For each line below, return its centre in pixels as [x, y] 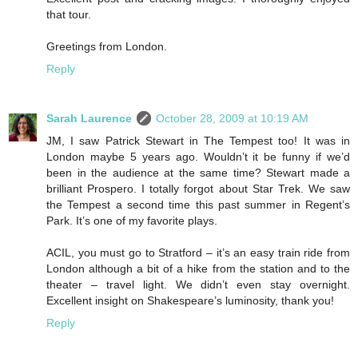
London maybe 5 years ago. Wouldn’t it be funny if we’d [198, 156]
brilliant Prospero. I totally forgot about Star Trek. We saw [198, 188]
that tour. [69, 14]
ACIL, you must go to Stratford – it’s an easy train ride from [198, 252]
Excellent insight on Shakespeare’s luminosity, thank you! [190, 300]
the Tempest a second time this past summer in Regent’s [198, 204]
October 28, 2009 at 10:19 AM [232, 118]
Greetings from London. [107, 46]
